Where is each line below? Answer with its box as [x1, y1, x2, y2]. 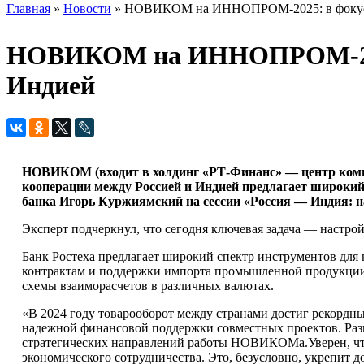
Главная [6, 2, 50, 16]
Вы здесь [6, 18, 86, 40]
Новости [63, 2, 111, 16]
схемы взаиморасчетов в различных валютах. [21, 279, 274, 293]
